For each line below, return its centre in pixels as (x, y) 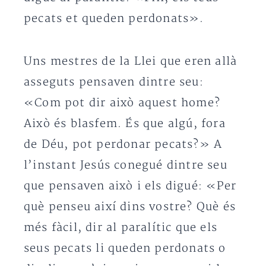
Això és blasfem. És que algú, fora (125, 124)
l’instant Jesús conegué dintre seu (126, 165)
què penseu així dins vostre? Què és (130, 207)
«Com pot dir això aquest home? (122, 103)
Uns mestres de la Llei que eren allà (131, 61)
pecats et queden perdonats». (114, 19)
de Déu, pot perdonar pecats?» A (123, 145)
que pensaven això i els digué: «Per (130, 186)
